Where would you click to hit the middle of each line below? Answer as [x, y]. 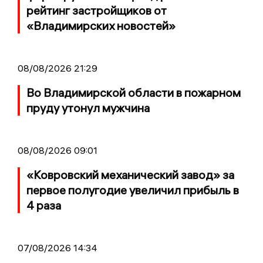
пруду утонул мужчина [88, 108]
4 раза [44, 205]
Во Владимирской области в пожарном [134, 93]
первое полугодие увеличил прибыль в [133, 190]
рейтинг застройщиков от [97, 11]
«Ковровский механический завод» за [130, 175]
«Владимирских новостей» [101, 26]
